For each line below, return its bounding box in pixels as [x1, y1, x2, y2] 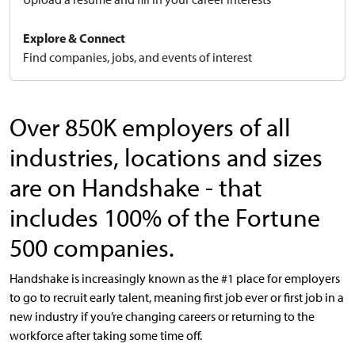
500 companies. [10, 233, 174, 264]
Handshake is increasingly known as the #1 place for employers [10, 271, 340, 287]
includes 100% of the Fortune [10, 203, 320, 234]
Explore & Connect [23, 30, 125, 47]
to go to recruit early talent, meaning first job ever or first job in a [10, 290, 344, 306]
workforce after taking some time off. [10, 328, 202, 344]
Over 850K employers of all [10, 113, 291, 143]
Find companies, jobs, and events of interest [23, 50, 252, 66]
